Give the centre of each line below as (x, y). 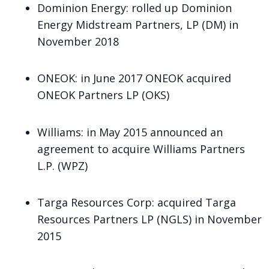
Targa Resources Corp (95, 203)
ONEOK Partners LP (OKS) (105, 95)
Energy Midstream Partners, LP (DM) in (138, 24)
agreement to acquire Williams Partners (141, 149)
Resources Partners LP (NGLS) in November (150, 219)
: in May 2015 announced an (152, 132)
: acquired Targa (194, 203)
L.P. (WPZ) (62, 165)
